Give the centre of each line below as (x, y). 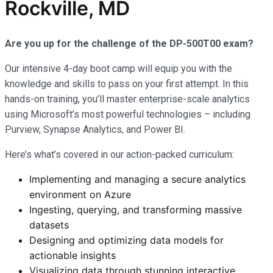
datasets (49, 225)
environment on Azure (80, 194)
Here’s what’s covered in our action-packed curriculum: (119, 154)
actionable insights (73, 255)
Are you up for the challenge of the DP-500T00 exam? (130, 43)
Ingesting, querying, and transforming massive (136, 209)
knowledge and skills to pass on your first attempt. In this (127, 83)
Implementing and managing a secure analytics (137, 179)
